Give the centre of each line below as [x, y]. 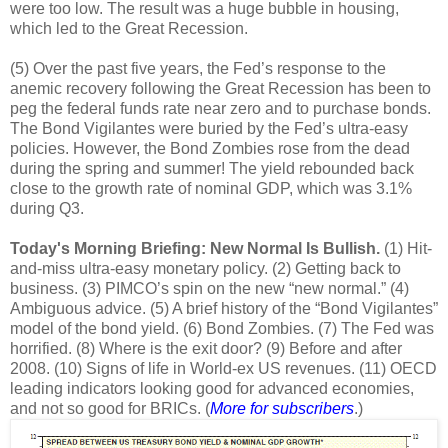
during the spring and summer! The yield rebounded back [212, 168]
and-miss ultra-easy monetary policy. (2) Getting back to [205, 268]
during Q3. [47, 208]
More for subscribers [282, 408]
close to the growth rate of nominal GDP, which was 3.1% [211, 188]
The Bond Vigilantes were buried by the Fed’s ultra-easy [209, 128]
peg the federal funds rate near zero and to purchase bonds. [220, 108]
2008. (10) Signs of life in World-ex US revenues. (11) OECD [223, 368]
